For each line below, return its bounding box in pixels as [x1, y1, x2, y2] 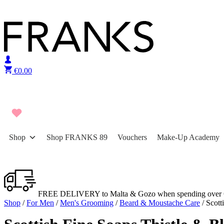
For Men [26, 198, 54, 207]
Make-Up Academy [157, 133, 219, 141]
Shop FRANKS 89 [46, 133, 107, 141]
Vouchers [117, 133, 147, 141]
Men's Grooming [60, 198, 113, 207]
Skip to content [3, 3, 51, 12]
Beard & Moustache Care [119, 198, 200, 207]
